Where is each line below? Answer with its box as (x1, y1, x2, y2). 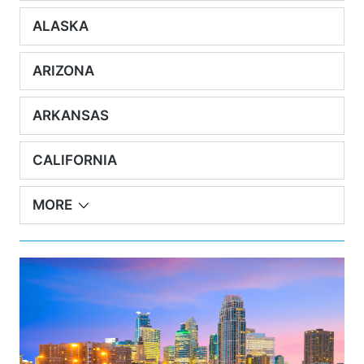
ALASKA (32, 18, 89, 34)
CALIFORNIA (32, 152, 117, 168)
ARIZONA (32, 63, 94, 79)
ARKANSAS (32, 107, 109, 123)
